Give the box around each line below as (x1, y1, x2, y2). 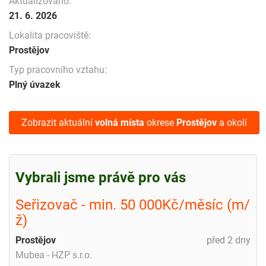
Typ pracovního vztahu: (9, 64, 107, 75)
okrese (144, 116, 176, 128)
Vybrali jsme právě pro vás (15, 169, 186, 186)
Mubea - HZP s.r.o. (15, 249, 92, 261)
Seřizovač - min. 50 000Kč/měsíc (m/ (15, 196, 250, 213)
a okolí (217, 116, 247, 128)
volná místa (95, 116, 144, 128)
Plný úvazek (9, 78, 61, 90)
